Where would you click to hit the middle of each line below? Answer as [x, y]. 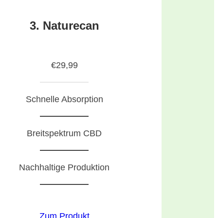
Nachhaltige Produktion [64, 168]
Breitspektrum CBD [64, 134]
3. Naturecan [64, 25]
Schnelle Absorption [64, 100]
